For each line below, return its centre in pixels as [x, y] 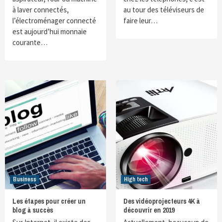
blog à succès [33, 210]
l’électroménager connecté [54, 21]
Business [25, 179]
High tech [136, 179]
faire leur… [140, 21]
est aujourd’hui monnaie [50, 31]
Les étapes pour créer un [49, 201]
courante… [30, 42]
